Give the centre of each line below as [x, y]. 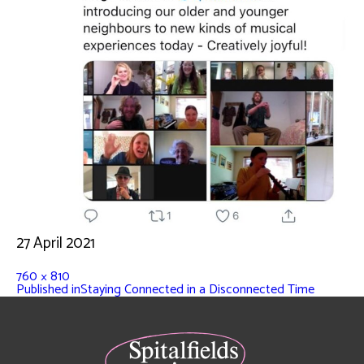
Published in [48, 290]
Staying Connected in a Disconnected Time [197, 290]
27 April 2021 [56, 244]
